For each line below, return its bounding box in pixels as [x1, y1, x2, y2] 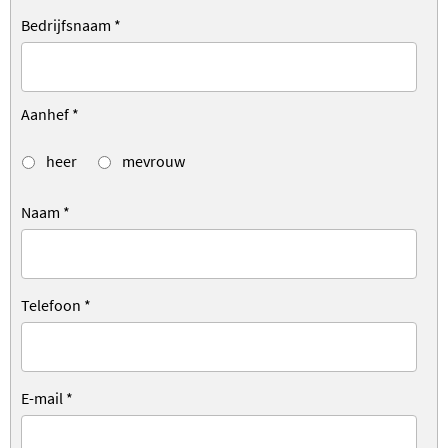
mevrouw [119, 150, 185, 171]
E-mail [21, 387, 66, 408]
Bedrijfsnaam [21, 14, 114, 35]
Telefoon [21, 294, 84, 315]
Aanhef [21, 103, 72, 124]
